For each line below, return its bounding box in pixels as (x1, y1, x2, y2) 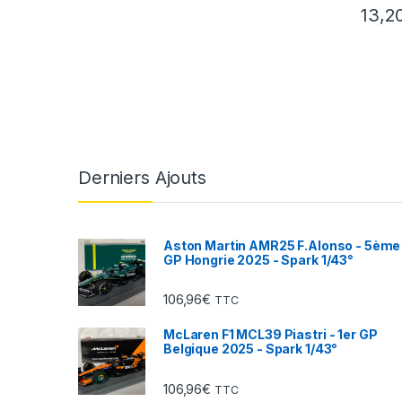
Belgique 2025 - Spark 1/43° (163, 341, 338, 357)
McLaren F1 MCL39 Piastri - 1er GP (163, 327, 378, 343)
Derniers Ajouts (78, 167, 206, 189)
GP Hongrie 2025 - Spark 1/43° (163, 252, 354, 268)
